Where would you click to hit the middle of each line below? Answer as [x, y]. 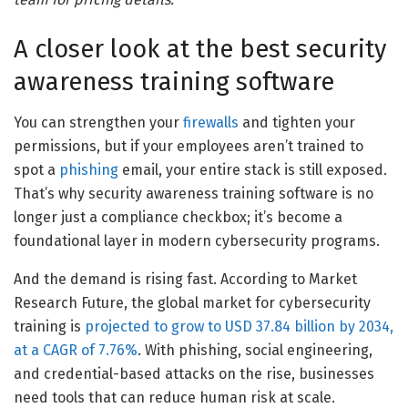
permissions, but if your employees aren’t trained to [189, 146]
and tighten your [297, 122]
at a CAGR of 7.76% [76, 350]
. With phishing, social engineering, [255, 350]
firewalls [211, 122]
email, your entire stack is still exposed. [253, 169]
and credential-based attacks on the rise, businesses [194, 373]
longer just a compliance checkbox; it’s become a [178, 217]
